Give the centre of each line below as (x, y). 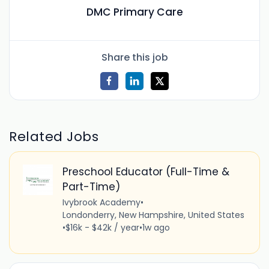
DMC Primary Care (134, 12)
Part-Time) (91, 187)
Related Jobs (54, 136)
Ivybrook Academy (101, 203)
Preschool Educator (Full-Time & (146, 172)
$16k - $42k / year (102, 228)
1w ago (156, 228)
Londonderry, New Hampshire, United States (153, 215)
